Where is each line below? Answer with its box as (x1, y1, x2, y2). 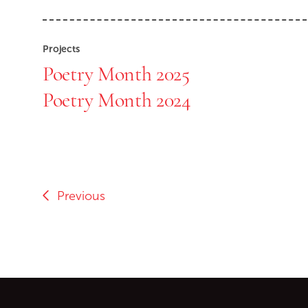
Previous (50, 188, 105, 203)
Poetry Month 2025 (43, 60, 190, 86)
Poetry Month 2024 (43, 87, 191, 112)
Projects (43, 43, 80, 54)
